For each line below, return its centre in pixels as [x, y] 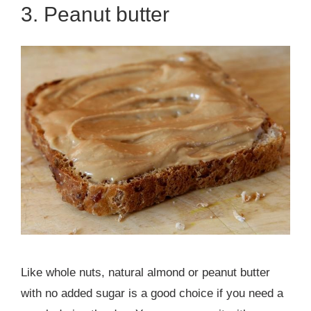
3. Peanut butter [95, 14]
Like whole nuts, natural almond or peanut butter [145, 273]
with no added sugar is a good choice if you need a [152, 294]
